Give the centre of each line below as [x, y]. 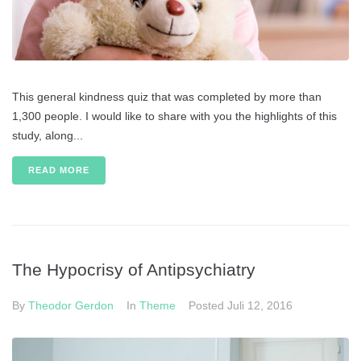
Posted [208, 306]
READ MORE [59, 170]
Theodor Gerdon [71, 306]
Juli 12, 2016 [260, 306]
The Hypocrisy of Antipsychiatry [134, 270]
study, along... [48, 136]
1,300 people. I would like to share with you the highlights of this [174, 116]
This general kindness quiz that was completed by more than [167, 97]
